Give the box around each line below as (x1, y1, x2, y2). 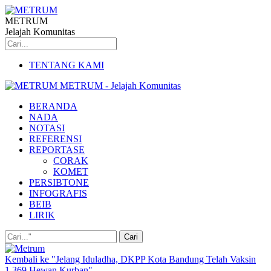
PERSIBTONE (29, 177, 89, 188)
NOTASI (29, 123, 65, 133)
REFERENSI (29, 134, 82, 144)
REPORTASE (29, 145, 85, 155)
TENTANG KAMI (29, 60, 104, 70)
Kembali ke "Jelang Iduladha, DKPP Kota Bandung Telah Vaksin (5, 254, 256, 264)
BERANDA (29, 101, 77, 111)
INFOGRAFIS (29, 188, 87, 198)
